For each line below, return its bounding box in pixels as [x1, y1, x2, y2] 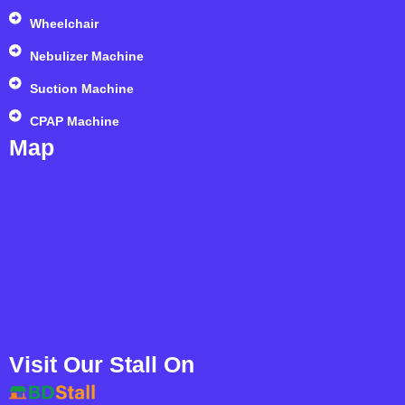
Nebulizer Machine [29, 49, 144, 64]
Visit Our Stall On [9, 352, 194, 378]
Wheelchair [29, 16, 99, 32]
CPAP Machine [29, 114, 119, 129]
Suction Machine [29, 81, 134, 97]
